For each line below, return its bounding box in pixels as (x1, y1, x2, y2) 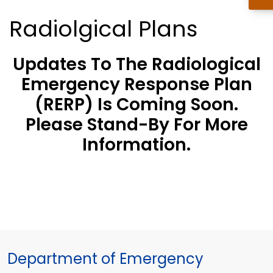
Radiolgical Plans (9, 13, 197, 44)
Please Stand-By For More (25, 112, 248, 136)
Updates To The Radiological (12, 52, 261, 76)
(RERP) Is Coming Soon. (35, 92, 238, 116)
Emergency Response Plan (21, 72, 252, 96)
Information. (82, 132, 191, 157)
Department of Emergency (7, 248, 204, 269)
